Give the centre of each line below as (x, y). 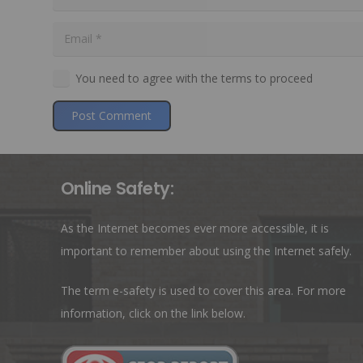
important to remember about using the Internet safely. (206, 251)
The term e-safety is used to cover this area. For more (203, 291)
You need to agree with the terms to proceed (194, 78)
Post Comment (112, 115)
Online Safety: (117, 189)
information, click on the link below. (153, 314)
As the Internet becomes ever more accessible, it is (194, 228)
